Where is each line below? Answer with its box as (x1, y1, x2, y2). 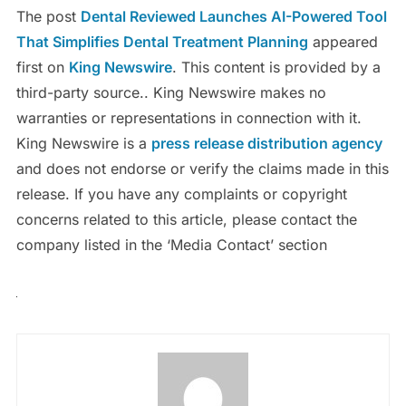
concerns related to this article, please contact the (15, 209, 357, 228)
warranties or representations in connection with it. (15, 108, 362, 127)
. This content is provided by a (171, 57, 381, 76)
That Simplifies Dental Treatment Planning (15, 32, 308, 51)
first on (15, 57, 69, 76)
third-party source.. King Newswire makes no (15, 82, 326, 101)
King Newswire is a (15, 133, 151, 152)
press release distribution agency (150, 133, 382, 152)
